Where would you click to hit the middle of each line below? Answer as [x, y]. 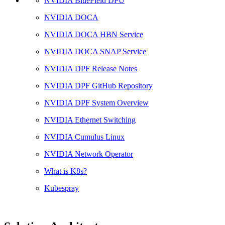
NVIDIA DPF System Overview [96, 103]
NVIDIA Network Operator [89, 154]
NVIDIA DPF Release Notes [91, 69]
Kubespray [62, 188]
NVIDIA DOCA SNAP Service [95, 52]
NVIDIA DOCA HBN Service [94, 35]
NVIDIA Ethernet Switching [90, 120]
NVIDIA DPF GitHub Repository [98, 86]
